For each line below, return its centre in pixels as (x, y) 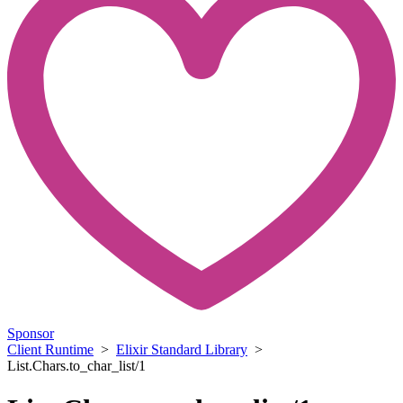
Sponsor (31, 333)
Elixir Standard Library (182, 349)
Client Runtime (50, 349)
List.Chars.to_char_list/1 (76, 365)
